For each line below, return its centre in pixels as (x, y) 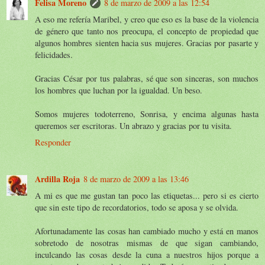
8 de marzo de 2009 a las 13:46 (136, 179)
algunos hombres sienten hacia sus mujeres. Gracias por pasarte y (147, 43)
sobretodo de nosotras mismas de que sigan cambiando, (147, 243)
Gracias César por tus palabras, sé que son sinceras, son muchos (147, 78)
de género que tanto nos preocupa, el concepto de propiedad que (147, 31)
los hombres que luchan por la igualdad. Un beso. (119, 90)
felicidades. (54, 54)
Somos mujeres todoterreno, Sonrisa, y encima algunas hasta (147, 114)
